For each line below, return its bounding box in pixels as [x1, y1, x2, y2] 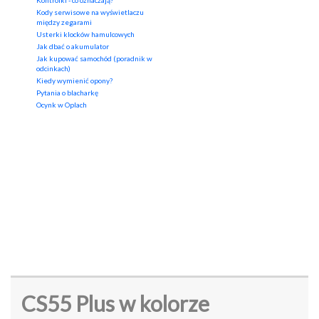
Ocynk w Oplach [36, 100, 87, 110]
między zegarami [36, 18, 92, 27]
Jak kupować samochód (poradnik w [36, 54, 152, 63]
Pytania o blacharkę [36, 88, 98, 98]
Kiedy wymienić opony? [36, 76, 113, 85]
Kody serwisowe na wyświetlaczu [36, 8, 144, 17]
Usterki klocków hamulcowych [36, 30, 135, 39]
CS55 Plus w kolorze [21, 291, 209, 317]
